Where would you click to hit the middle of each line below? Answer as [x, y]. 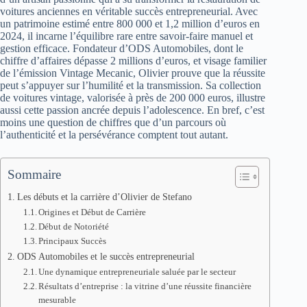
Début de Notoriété [74, 226]
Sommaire [34, 174]
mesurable [58, 300]
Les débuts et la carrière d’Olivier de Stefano [104, 197]
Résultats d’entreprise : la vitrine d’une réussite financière [145, 286]
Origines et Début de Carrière [93, 212]
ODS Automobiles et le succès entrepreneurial [106, 256]
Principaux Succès [73, 241]
